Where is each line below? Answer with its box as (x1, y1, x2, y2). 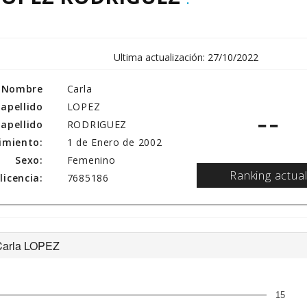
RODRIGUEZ (66, 118, 127, 131)
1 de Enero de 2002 (66, 136, 162, 149)
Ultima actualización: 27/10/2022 (113, 51, 258, 64)
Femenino (66, 153, 116, 167)
